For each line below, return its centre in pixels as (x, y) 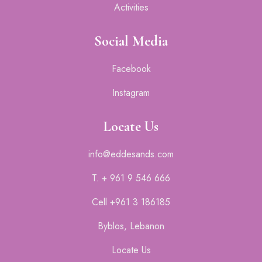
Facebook (131, 69)
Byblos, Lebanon (131, 226)
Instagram (131, 93)
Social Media (131, 41)
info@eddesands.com (131, 154)
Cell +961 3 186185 (131, 202)
